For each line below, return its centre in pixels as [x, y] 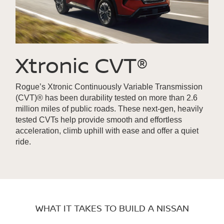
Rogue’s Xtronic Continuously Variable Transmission [109, 87]
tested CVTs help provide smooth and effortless [99, 120]
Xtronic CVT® [82, 65]
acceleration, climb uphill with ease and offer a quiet [107, 131]
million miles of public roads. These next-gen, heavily [109, 109]
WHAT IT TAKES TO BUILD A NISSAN [112, 208]
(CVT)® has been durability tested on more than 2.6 [106, 98]
